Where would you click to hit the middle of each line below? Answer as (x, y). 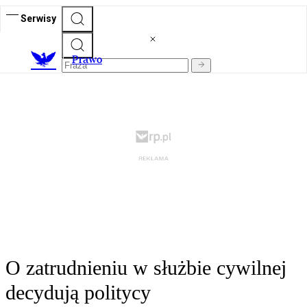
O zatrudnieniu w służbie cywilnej (146, 268)
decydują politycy (78, 293)
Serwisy (38, 18)
